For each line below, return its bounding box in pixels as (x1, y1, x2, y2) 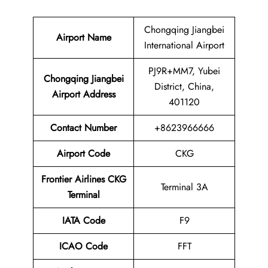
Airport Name (56, 31, 111, 45)
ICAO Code (59, 239, 108, 254)
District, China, (154, 80, 214, 94)
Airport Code (57, 147, 110, 161)
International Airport (144, 38, 224, 53)
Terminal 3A (160, 180, 208, 194)
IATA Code (62, 214, 105, 228)
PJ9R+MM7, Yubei (148, 64, 220, 78)
